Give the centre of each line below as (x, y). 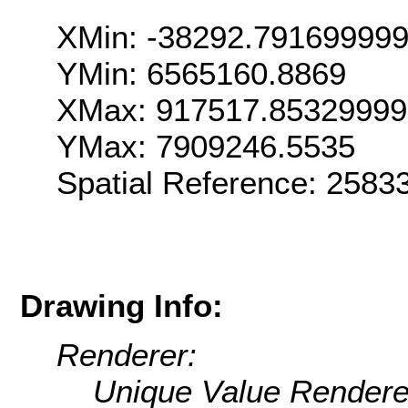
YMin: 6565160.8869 (201, 74)
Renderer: (127, 355)
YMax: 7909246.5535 (206, 147)
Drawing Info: (122, 305)
